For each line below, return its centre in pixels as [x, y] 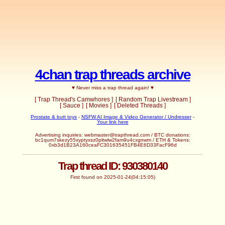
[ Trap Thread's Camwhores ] [74, 99]
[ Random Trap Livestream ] [153, 99]
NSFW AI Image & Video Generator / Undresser [136, 117]
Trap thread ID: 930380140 [113, 166]
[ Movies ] [98, 105]
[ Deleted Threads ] [140, 105]
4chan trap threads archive [113, 74]
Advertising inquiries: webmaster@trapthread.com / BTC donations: [113, 135]
